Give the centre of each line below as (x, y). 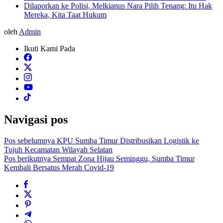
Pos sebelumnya (29, 140)
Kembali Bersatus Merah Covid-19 (59, 167)
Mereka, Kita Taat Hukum (65, 14)
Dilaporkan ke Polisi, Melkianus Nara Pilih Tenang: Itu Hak (118, 5)
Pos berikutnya (27, 158)
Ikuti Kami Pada (50, 48)
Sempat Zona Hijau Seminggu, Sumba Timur (123, 158)
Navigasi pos (36, 119)
